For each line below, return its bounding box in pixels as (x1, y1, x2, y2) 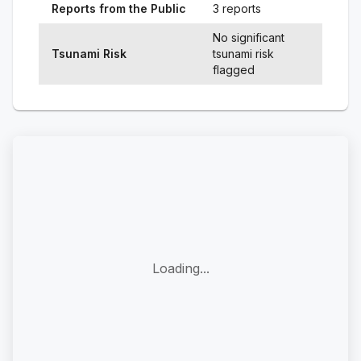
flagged (213, 62, 255, 77)
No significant (213, 30, 284, 44)
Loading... (151, 259, 210, 276)
